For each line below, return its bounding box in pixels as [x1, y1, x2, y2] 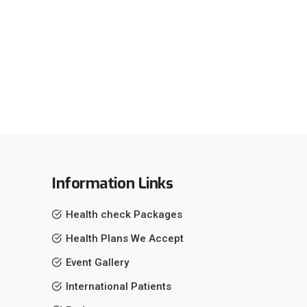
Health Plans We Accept [66, 232, 184, 245]
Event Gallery [66, 256, 129, 269]
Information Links [52, 173, 173, 194]
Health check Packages [66, 208, 182, 221]
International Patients [66, 280, 171, 293]
